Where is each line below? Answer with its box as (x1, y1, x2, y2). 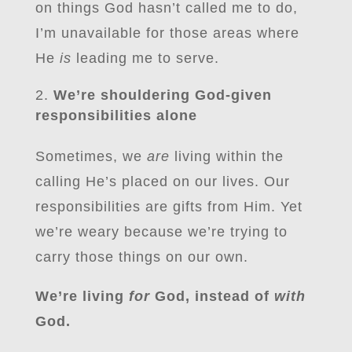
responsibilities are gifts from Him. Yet (35, 199, 302, 214)
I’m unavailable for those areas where (35, 25, 299, 41)
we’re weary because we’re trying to (35, 224, 288, 240)
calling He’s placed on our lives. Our (35, 174, 290, 189)
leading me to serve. (75, 50, 219, 66)
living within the (169, 148, 284, 164)
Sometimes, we (35, 148, 147, 164)
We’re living (35, 288, 129, 304)
